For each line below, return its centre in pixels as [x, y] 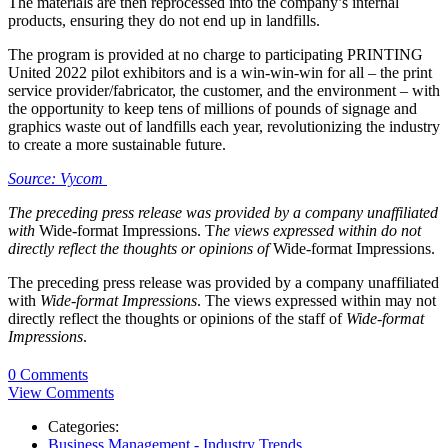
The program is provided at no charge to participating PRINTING [215, 54]
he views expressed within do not [318, 230]
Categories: [83, 426]
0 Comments [48, 374]
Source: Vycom [57, 178]
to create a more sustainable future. [117, 144]
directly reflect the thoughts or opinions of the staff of [177, 318]
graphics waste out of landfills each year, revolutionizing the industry [224, 126]
